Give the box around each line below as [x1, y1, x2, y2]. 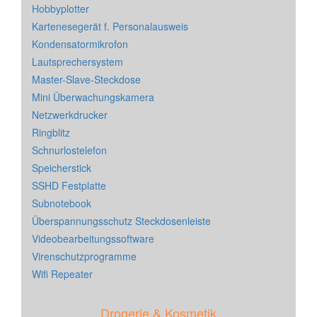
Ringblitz [32, 125, 70, 140]
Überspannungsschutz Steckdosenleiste [32, 214, 211, 229]
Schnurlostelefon [32, 143, 107, 158]
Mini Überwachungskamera [32, 90, 154, 105]
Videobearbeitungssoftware [32, 231, 154, 246]
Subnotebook [32, 196, 91, 211]
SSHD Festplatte [32, 178, 106, 193]
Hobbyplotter [32, 1, 89, 16]
